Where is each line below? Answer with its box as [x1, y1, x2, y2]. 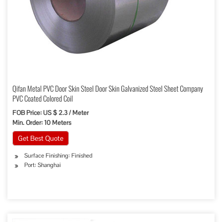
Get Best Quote [18, 134, 63, 143]
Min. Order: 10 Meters [12, 118, 71, 127]
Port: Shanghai [24, 161, 61, 169]
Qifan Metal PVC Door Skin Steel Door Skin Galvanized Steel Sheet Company [12, 83, 203, 94]
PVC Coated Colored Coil [12, 93, 73, 104]
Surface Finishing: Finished [24, 152, 93, 160]
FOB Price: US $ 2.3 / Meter [12, 109, 89, 117]
